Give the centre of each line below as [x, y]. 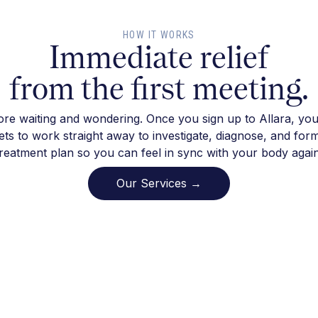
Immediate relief [159, 57]
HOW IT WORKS [159, 35]
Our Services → [159, 183]
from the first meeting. [159, 89]
